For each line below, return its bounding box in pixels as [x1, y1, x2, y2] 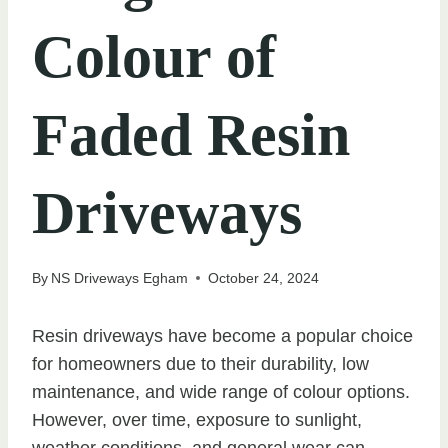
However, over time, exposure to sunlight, [32, 409, 362, 430]
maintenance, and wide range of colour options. [32, 381, 410, 402]
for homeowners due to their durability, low [32, 353, 369, 374]
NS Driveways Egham [51, 269, 189, 286]
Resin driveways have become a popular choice [32, 325, 413, 346]
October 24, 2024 [208, 269, 320, 286]
